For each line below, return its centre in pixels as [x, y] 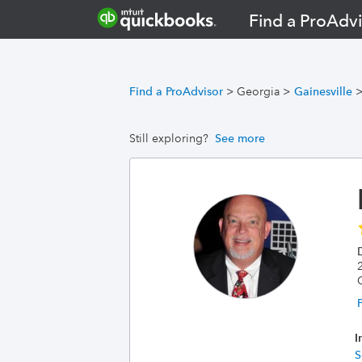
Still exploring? [169, 138]
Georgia [258, 91]
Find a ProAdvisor [176, 91]
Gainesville [323, 91]
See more [240, 138]
